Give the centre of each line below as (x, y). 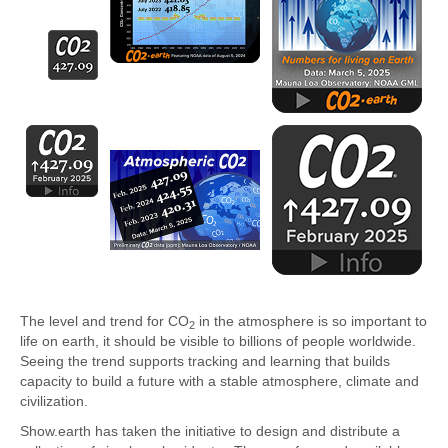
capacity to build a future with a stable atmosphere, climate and (219, 380)
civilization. (54, 400)
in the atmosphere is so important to (311, 320)
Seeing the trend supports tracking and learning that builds (205, 360)
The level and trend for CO (104, 320)
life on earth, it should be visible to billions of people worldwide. (220, 340)
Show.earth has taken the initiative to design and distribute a (210, 430)
